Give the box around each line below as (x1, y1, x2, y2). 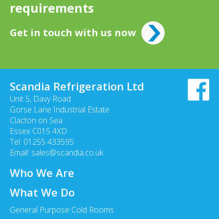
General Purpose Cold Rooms (10, 204, 114, 216)
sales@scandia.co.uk (31, 147, 103, 158)
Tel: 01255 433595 (10, 136, 74, 148)
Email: (10, 147, 31, 158)
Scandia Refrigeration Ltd (10, 79, 144, 94)
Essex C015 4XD (10, 126, 67, 137)
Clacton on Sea (10, 115, 63, 126)
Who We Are (10, 165, 74, 180)
